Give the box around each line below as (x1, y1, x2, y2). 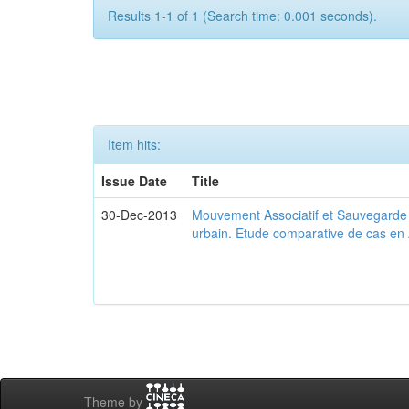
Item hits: (108, 135, 161, 153)
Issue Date (101, 172, 168, 190)
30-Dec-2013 (101, 205, 178, 224)
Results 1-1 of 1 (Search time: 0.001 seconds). (108, 6, 377, 25)
